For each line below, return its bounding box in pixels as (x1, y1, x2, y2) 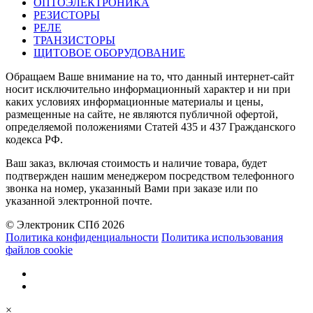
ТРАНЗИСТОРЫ (34, 34, 115, 46)
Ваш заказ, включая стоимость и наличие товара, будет (6, 156, 267, 169)
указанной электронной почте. (6, 194, 152, 207)
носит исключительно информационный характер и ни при (6, 82, 291, 95)
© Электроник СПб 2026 (6, 218, 124, 231)
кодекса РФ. (6, 133, 63, 145)
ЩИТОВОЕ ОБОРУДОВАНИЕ (34, 46, 185, 59)
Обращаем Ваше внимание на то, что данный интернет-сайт (6, 70, 294, 82)
